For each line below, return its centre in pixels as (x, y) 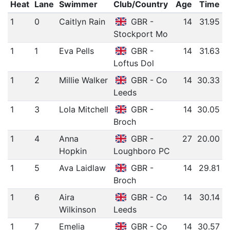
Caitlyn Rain (82, 22)
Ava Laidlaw (82, 168)
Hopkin (73, 151)
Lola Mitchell (83, 110)
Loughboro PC (141, 151)
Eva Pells (76, 51)
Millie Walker (83, 80)
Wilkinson (77, 210)
